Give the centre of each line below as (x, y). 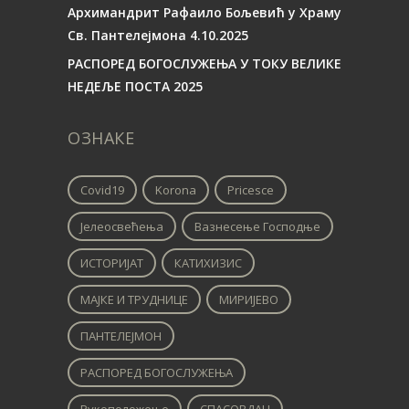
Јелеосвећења (122, 226)
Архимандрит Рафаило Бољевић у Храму (204, 12)
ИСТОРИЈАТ (112, 263)
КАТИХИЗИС (208, 263)
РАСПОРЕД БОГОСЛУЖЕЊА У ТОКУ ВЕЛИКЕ (204, 63)
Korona (176, 190)
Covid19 (102, 190)
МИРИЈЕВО (249, 299)
